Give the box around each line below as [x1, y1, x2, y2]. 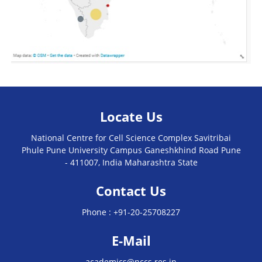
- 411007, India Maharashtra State [64, 156, 198, 168]
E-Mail [111, 231, 151, 249]
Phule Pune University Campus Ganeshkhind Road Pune [21, 144, 241, 156]
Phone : [82, 206, 113, 218]
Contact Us [96, 181, 166, 199]
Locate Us [99, 107, 163, 125]
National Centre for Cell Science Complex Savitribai [31, 132, 231, 143]
